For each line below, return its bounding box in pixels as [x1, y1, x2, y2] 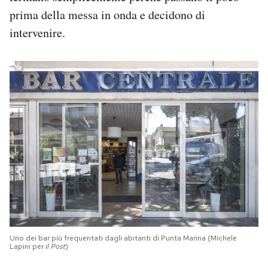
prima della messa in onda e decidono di [10, 6, 205, 23]
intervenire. [10, 24, 65, 41]
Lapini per [10, 241, 45, 251]
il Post [45, 241, 65, 251]
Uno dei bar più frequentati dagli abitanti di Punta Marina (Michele [10, 233, 237, 243]
